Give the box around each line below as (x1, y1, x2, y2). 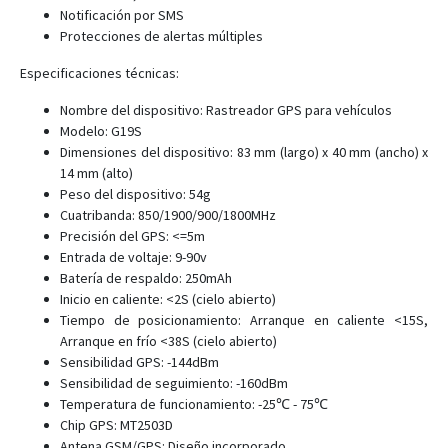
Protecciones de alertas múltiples (60, 27, 263, 45)
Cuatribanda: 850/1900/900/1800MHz (60, 206, 276, 224)
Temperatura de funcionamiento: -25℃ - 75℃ (60, 395, 328, 413)
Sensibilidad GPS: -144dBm (60, 353, 219, 371)
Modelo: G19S (60, 122, 142, 140)
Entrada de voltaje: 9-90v (60, 248, 207, 266)
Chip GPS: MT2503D (60, 416, 173, 434)
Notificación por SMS (60, 6, 184, 24)
